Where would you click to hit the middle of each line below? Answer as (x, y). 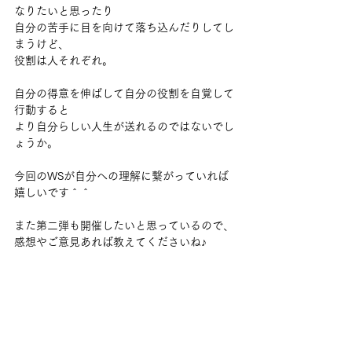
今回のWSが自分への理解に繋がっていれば (121, 176)
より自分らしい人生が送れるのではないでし (124, 126)
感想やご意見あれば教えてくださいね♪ (110, 242)
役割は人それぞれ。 (64, 60)
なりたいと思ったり (64, 11)
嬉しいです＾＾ (53, 192)
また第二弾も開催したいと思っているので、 (124, 225)
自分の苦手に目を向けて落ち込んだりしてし (124, 27)
